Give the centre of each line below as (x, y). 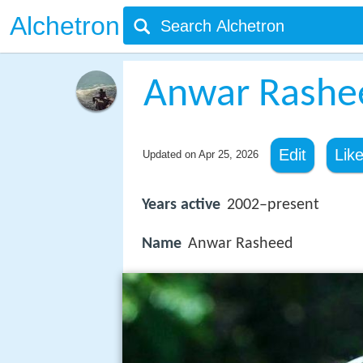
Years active (181, 205)
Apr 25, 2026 (228, 154)
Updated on (170, 154)
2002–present (273, 205)
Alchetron (65, 26)
